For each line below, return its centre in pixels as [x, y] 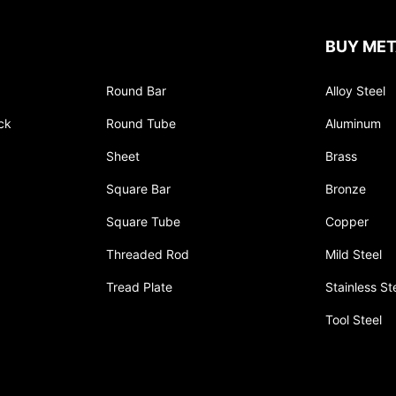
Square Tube [143, 222]
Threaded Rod [148, 255]
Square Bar [138, 189]
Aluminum [353, 124]
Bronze [346, 189]
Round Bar [136, 91]
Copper [347, 222]
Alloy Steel [355, 91]
